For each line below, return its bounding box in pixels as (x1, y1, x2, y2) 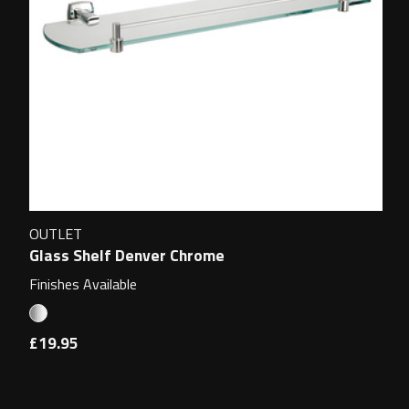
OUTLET (29, 223, 83, 246)
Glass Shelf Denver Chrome (29, 242, 225, 267)
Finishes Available (29, 272, 138, 295)
